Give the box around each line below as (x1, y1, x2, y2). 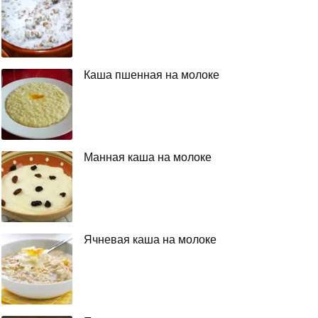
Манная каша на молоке (84, 150, 212, 163)
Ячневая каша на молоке (84, 233, 216, 246)
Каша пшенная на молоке (84, 68, 219, 81)
